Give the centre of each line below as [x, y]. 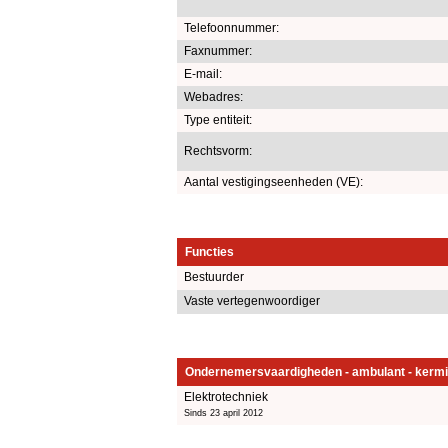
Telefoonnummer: [231, 27]
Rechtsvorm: [218, 150]
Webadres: [213, 96]
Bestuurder [214, 276]
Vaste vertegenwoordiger [252, 300]
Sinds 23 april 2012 [223, 412]
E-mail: [203, 73]
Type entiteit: [218, 119]
